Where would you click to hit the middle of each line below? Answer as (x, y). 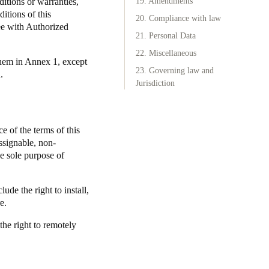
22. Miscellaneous (166, 53)
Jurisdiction (155, 83)
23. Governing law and (175, 71)
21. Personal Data (166, 36)
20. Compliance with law (178, 18)
